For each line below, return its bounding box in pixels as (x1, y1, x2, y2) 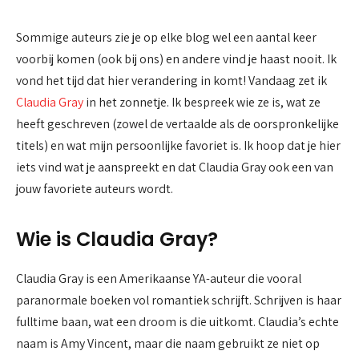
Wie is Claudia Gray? (16, 226, 218, 253)
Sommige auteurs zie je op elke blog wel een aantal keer (16, 29, 317, 46)
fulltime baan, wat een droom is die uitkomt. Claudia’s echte (16, 313, 339, 331)
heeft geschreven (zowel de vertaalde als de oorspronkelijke (16, 115, 339, 132)
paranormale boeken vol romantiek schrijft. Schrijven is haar (16, 292, 341, 309)
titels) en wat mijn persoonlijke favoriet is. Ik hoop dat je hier (16, 137, 341, 154)
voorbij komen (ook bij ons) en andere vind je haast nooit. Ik (16, 50, 337, 67)
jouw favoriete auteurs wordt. (16, 180, 173, 197)
